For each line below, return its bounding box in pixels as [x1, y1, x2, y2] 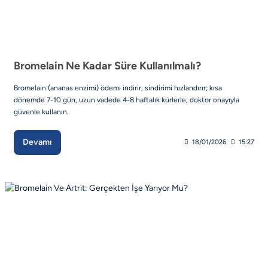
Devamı [23, 136, 52, 147]
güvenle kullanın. [14, 107, 69, 116]
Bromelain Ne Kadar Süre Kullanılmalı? [14, 59, 201, 72]
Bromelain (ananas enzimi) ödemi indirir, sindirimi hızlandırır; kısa [14, 83, 222, 92]
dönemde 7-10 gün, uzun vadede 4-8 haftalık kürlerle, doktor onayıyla [14, 95, 239, 104]
